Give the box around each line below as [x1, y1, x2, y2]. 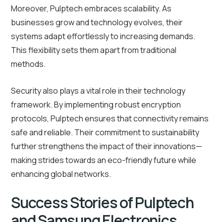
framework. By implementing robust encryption [11, 99, 181, 111]
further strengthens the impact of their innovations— [11, 141, 202, 152]
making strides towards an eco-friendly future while [11, 155, 196, 166]
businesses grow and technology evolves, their [11, 17, 183, 28]
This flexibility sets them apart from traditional [11, 45, 176, 56]
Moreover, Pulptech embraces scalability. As [11, 3, 171, 14]
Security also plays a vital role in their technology [11, 85, 185, 97]
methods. [11, 58, 46, 70]
